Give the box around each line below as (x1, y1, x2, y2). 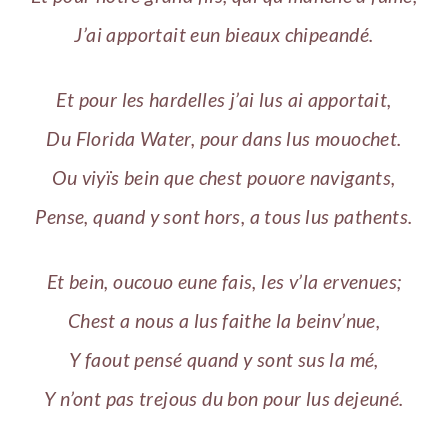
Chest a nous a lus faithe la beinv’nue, (67, 308, 381, 332)
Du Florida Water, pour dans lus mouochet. (46, 127, 402, 151)
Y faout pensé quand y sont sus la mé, (69, 347, 379, 371)
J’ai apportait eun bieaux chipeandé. (74, 23, 374, 47)
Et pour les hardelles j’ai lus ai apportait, (56, 88, 392, 112)
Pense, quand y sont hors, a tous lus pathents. (35, 205, 413, 229)
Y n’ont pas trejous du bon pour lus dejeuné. (44, 386, 404, 410)
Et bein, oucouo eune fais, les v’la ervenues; (46, 269, 402, 293)
